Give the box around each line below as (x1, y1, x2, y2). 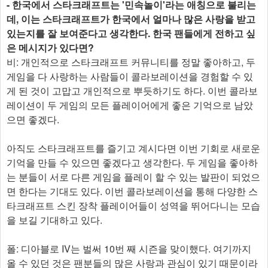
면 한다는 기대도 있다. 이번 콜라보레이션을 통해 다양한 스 (7, 184, 258, 198)
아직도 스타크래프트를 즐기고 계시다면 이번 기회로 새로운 (7, 141, 260, 155)
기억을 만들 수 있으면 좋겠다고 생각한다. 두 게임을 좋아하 (7, 155, 258, 169)
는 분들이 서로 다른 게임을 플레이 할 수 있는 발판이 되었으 (7, 169, 260, 184)
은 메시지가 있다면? (7, 40, 94, 54)
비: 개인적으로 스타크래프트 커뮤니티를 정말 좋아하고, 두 (7, 54, 255, 69)
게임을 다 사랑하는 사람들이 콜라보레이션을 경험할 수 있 (7, 69, 253, 83)
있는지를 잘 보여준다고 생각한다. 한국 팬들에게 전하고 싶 (7, 26, 255, 40)
